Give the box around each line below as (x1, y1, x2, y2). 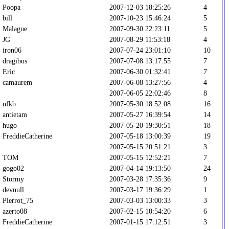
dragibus (3, 56, 27, 65)
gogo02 (3, 164, 24, 172)
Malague (3, 24, 27, 33)
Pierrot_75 (3, 196, 33, 204)
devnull (3, 185, 24, 194)
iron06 (3, 45, 21, 54)
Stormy (3, 174, 24, 183)
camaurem (3, 78, 32, 86)
